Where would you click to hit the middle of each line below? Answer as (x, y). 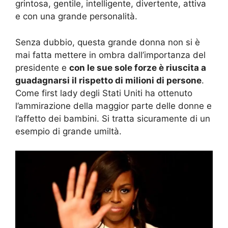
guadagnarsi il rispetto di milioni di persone (108, 80)
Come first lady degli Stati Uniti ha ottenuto (104, 93)
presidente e (42, 67)
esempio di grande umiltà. (68, 131)
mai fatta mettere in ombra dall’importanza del (110, 55)
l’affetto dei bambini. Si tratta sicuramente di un (113, 118)
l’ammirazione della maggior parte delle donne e (113, 106)
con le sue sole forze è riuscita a (138, 67)
